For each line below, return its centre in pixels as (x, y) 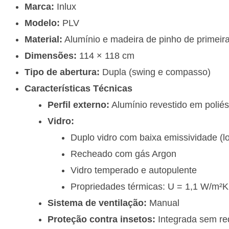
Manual (163, 203)
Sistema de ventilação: (97, 203)
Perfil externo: (78, 105)
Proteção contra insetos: (101, 220)
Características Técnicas (78, 89)
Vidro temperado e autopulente (134, 170)
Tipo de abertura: (62, 72)
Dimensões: (51, 56)
